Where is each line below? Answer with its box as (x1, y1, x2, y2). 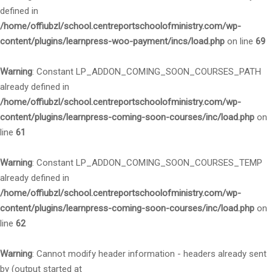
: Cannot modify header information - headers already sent (32, 248, 267, 259)
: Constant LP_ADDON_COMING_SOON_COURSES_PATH (32, 66, 261, 77)
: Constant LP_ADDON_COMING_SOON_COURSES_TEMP (32, 157, 262, 168)
